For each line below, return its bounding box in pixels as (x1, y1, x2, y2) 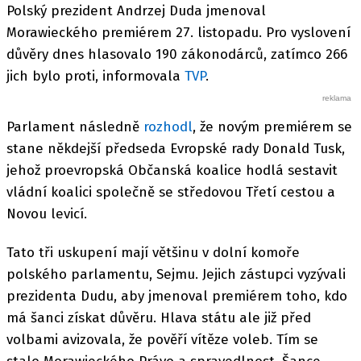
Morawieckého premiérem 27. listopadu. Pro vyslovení (6, 23, 351, 41)
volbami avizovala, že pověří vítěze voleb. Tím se (6, 331, 318, 348)
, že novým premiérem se (193, 118, 352, 135)
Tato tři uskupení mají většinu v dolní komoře (6, 244, 300, 261)
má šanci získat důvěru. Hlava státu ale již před (6, 309, 311, 326)
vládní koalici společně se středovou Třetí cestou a (6, 183, 335, 201)
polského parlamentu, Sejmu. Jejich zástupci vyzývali (6, 266, 346, 283)
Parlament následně (6, 118, 143, 135)
